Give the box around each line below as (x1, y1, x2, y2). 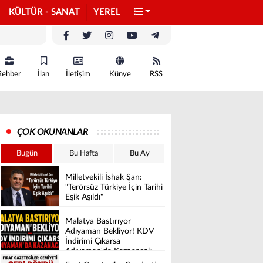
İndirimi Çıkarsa (65, 237, 120, 246)
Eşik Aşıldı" (65, 193, 103, 202)
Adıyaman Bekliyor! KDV (65, 227, 153, 236)
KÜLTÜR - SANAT (9, 8, 80, 16)
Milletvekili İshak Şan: (65, 173, 142, 182)
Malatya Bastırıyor (65, 217, 131, 226)
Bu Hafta (69, 150, 98, 157)
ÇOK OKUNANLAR (17, 127, 89, 137)
